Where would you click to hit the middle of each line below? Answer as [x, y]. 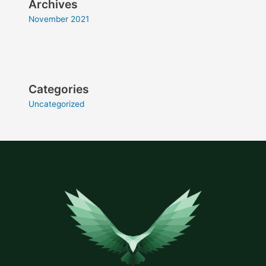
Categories [59, 89]
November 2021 [59, 19]
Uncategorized [57, 104]
